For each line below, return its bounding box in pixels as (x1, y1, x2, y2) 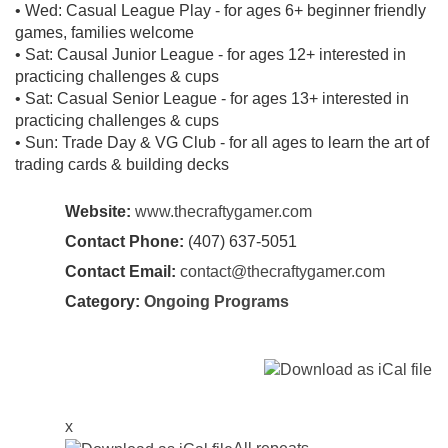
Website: (65, 203, 131, 221)
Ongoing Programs (144, 293, 289, 311)
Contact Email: (65, 263, 176, 281)
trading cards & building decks (15, 156, 229, 174)
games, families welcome (15, 24, 194, 42)
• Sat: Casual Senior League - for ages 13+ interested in (15, 90, 409, 108)
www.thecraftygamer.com (135, 203, 312, 221)
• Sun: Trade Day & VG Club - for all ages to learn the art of (15, 134, 429, 152)
